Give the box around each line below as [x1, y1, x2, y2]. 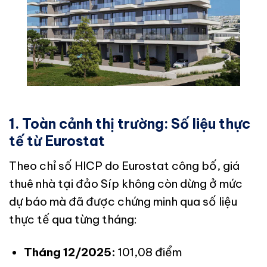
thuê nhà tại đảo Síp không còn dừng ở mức [9, 176, 243, 191]
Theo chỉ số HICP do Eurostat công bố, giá [9, 158, 240, 173]
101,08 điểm [115, 244, 182, 259]
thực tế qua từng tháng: [9, 212, 137, 226]
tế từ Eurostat [9, 132, 105, 150]
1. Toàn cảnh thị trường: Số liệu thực [9, 115, 250, 133]
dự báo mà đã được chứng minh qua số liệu [9, 194, 237, 209]
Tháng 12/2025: [23, 244, 116, 259]
